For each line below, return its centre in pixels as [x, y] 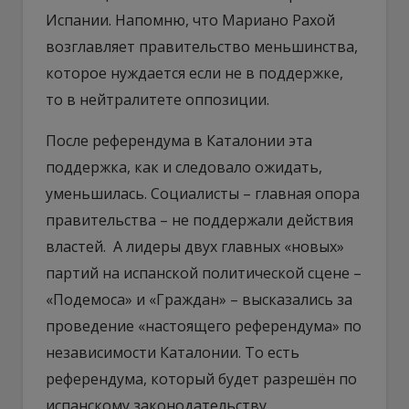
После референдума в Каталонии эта [179, 140]
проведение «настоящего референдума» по [204, 325]
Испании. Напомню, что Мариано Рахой [190, 20]
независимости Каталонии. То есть [173, 352]
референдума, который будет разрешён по [201, 378]
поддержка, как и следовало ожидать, [184, 167]
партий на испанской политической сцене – [204, 273]
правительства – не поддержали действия [199, 220]
